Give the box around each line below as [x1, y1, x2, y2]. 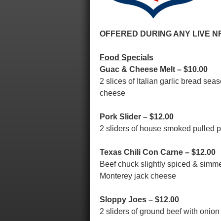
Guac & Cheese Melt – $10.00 [100, 65, 208, 74]
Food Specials [100, 53, 153, 62]
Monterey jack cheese [100, 172, 176, 180]
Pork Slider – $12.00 [100, 112, 174, 121]
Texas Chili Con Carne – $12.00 [100, 148, 216, 156]
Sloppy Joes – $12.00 [100, 195, 179, 204]
